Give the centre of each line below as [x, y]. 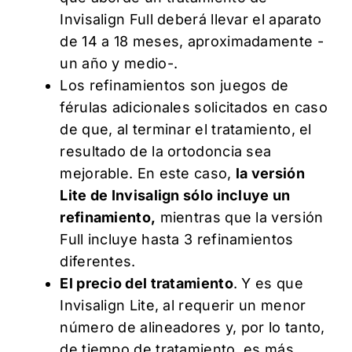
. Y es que [268, 283]
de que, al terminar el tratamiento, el [186, 129]
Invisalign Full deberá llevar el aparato [191, 19]
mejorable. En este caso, [148, 173]
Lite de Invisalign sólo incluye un [175, 195]
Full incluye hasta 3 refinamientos [177, 239]
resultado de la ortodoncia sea [166, 151]
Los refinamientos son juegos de [174, 85]
